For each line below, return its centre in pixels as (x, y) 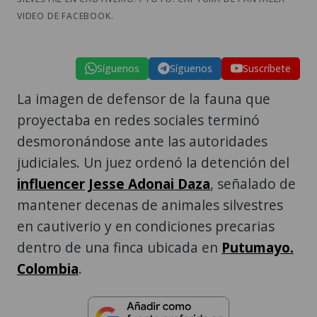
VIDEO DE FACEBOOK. (65, 16)
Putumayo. (258, 247)
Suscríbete (267, 68)
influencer (51, 183)
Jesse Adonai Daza (149, 183)
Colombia (48, 268)
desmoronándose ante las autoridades (142, 141)
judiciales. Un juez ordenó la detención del (153, 162)
